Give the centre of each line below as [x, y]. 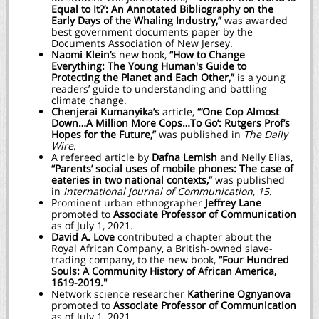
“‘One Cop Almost [237, 111]
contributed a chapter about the [193, 237]
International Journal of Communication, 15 [166, 191]
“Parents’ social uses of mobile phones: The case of [172, 168]
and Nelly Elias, [256, 157]
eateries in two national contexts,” [133, 180]
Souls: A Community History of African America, [164, 271]
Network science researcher [118, 294]
